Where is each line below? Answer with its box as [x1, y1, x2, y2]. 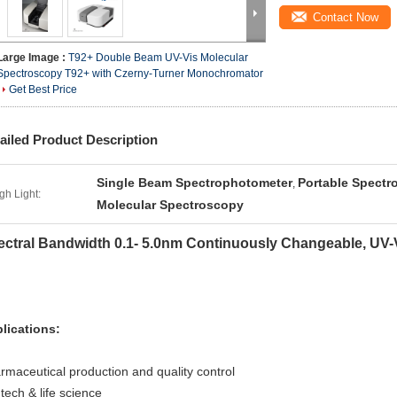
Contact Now [313, 11, 378, 24]
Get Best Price [9, 83, 77, 96]
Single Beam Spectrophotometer [97, 175, 292, 190]
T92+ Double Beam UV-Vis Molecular [68, 51, 248, 64]
